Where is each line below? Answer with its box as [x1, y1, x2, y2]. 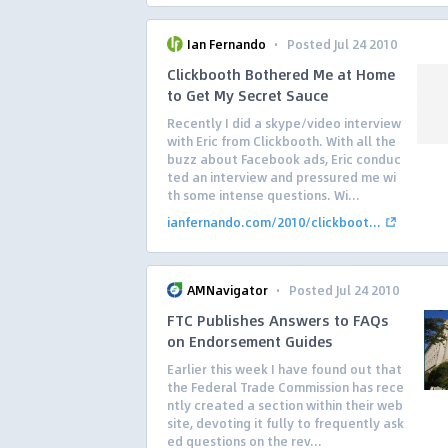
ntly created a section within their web [167, 396, 403, 414]
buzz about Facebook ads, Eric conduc [167, 150, 401, 168]
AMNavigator [187, 281, 268, 299]
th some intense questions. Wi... [167, 186, 360, 204]
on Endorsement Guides [167, 330, 333, 352]
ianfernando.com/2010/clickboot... [167, 213, 381, 231]
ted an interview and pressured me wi [167, 168, 396, 186]
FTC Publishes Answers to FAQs [167, 309, 389, 331]
